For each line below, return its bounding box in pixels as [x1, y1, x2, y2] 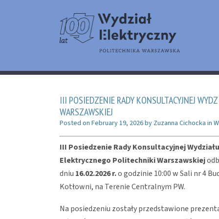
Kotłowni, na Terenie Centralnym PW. [60, 181, 185, 192]
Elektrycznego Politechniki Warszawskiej [60, 154, 205, 166]
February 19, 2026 [91, 118, 143, 128]
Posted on [60, 118, 91, 128]
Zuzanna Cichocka [153, 118, 206, 128]
